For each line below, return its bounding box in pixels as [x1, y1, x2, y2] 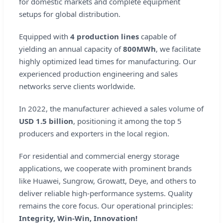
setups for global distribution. [19, 8, 120, 19]
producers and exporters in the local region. [19, 128, 169, 138]
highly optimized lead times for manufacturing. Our [19, 56, 196, 66]
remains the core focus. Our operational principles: [19, 200, 193, 211]
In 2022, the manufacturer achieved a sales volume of [19, 103, 204, 113]
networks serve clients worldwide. [19, 81, 135, 91]
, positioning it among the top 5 [73, 115, 182, 126]
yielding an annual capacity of [19, 43, 123, 54]
